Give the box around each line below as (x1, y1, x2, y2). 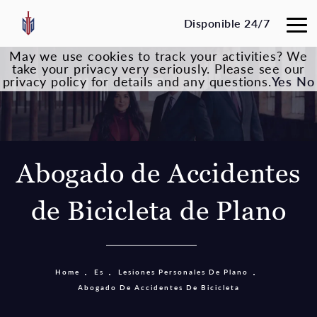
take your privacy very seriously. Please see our (11, 59, 306, 77)
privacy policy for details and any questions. (2, 72, 272, 90)
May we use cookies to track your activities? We (9, 47, 308, 64)
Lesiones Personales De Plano (117, 267, 248, 277)
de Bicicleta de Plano (30, 193, 287, 229)
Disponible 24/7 (183, 15, 270, 31)
